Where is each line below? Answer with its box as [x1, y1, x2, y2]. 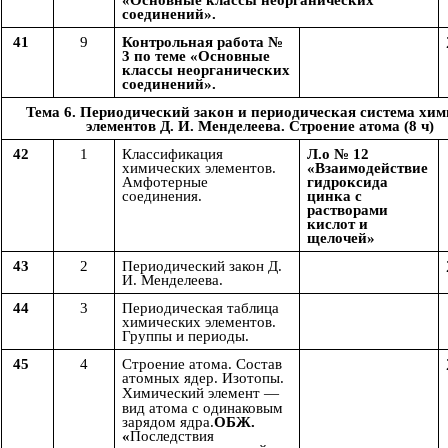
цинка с [307, 188, 362, 205]
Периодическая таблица [122, 300, 279, 317]
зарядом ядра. [122, 414, 214, 431]
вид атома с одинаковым [122, 400, 283, 417]
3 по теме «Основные [122, 48, 270, 65]
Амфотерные [122, 174, 208, 191]
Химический [122, 385, 204, 402]
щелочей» [307, 230, 375, 247]
